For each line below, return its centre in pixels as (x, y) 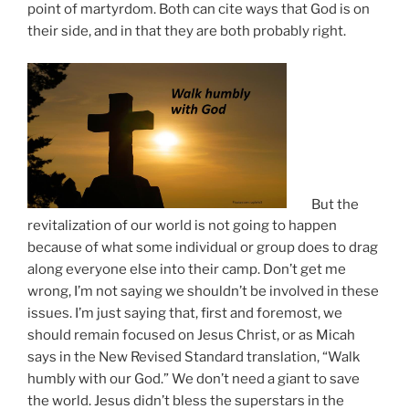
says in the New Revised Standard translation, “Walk (194, 357)
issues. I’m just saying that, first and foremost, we (185, 314)
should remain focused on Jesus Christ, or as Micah (191, 336)
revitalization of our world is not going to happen (182, 226)
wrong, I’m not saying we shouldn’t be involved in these (203, 292)
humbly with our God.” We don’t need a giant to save (194, 379)
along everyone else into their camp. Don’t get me (187, 270)
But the (323, 204)
